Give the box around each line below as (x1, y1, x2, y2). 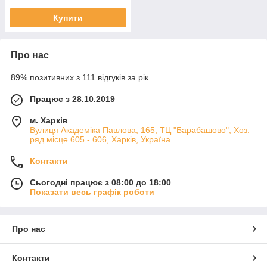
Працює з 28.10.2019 (30, 94, 115, 104)
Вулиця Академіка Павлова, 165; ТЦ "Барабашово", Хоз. (30, 125, 250, 135)
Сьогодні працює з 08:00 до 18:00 (30, 177, 171, 187)
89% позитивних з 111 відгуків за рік (11, 72, 148, 82)
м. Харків (30, 115, 68, 125)
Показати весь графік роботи (30, 187, 154, 197)
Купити (53, 13, 83, 23)
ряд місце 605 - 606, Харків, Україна (30, 134, 170, 144)
